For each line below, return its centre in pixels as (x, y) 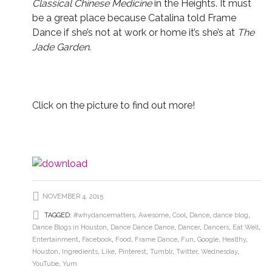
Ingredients (80, 252)
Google (208, 240)
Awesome (153, 215)
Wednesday (219, 252)
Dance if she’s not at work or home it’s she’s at (134, 32)
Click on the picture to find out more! (113, 105)
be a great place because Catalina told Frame (134, 18)
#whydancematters (104, 215)
